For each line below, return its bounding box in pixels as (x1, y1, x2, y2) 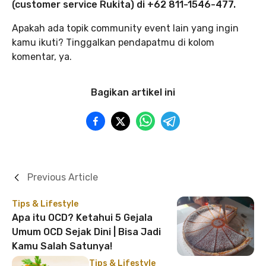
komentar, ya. (12, 51, 72, 63)
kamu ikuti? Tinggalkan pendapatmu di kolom (12, 37, 214, 49)
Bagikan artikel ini (91, 87, 175, 99)
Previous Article (27, 172, 98, 183)
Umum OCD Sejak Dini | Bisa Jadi (12, 226, 161, 238)
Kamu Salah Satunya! (12, 240, 112, 252)
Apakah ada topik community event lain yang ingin (12, 23, 239, 34)
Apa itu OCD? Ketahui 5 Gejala (12, 212, 153, 224)
